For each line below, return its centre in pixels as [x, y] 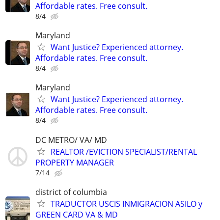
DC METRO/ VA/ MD [71, 140]
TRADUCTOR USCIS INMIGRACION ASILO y [126, 204]
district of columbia [71, 192]
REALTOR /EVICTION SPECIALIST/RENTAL [124, 151]
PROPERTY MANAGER [75, 162]
